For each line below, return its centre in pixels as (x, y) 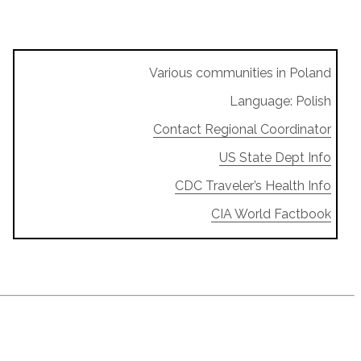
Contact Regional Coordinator (242, 129)
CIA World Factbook (271, 214)
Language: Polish (280, 101)
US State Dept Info (275, 157)
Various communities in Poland (240, 73)
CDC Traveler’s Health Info (253, 185)
